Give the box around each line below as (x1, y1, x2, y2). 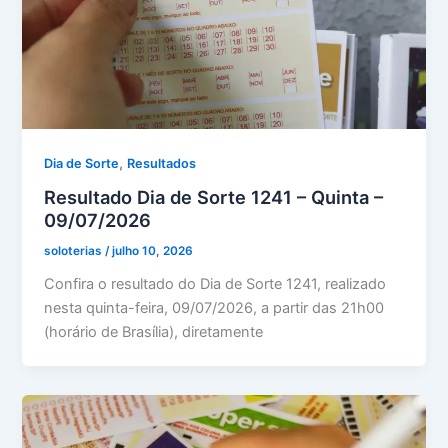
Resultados (127, 155, 197, 171)
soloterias (44, 244, 106, 259)
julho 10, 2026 (112, 244, 194, 259)
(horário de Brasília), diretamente (44, 323, 264, 342)
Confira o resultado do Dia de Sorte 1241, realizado (44, 275, 387, 294)
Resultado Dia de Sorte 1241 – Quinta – (44, 186, 384, 209)
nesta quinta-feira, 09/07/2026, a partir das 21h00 (44, 299, 385, 318)
